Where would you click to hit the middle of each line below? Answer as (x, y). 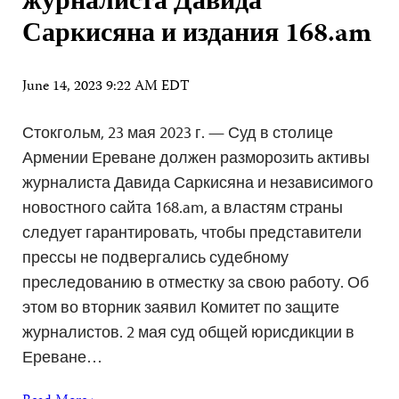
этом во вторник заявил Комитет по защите (181, 306)
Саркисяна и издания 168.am (197, 35)
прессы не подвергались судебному (155, 256)
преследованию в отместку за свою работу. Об (195, 281)
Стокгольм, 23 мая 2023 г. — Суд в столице (178, 132)
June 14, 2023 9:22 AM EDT (106, 87)
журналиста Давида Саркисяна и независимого (198, 182)
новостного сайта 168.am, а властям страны (183, 207)
